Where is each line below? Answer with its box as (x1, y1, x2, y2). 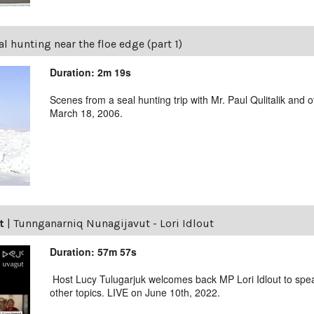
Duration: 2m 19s (50, 64, 132, 79)
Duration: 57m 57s (50, 244, 137, 259)
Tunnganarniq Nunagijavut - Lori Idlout (13, 216, 214, 230)
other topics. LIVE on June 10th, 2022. (50, 285, 221, 299)
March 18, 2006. (50, 105, 129, 120)
